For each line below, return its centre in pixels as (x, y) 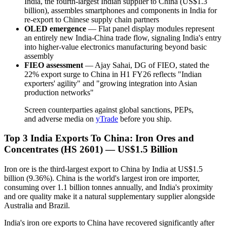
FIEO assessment (54, 65)
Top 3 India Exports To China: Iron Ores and (99, 138)
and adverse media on (60, 119)
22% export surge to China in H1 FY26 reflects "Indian (113, 74)
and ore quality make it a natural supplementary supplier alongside (109, 197)
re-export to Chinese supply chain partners (92, 19)
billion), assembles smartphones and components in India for (121, 10)
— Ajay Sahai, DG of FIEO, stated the (146, 65)
